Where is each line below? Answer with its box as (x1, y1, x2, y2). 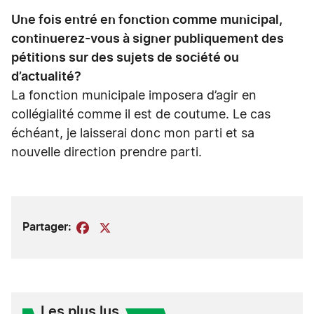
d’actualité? (11, 71, 81, 83)
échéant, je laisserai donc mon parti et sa (11, 128, 254, 140)
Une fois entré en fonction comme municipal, (11, 14, 282, 27)
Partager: (22, 221, 71, 233)
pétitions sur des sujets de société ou (11, 52, 239, 64)
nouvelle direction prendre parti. (11, 146, 202, 159)
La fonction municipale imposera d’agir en (11, 90, 257, 102)
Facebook (91, 221, 144, 233)
